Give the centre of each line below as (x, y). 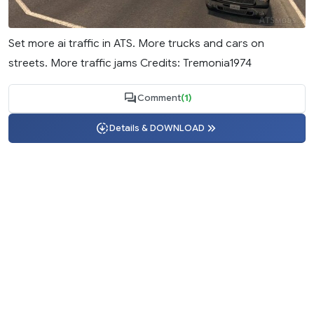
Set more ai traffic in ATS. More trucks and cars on (136, 43)
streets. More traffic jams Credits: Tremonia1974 (130, 62)
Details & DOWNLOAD (157, 128)
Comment (159, 98)
